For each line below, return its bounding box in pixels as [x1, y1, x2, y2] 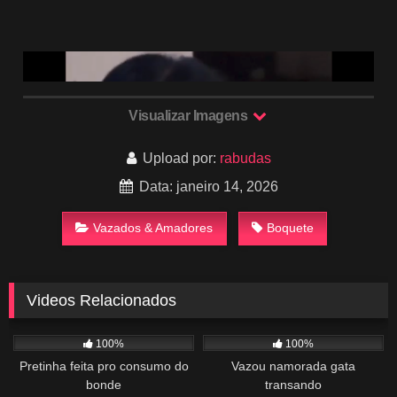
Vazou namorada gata [231, 359, 355, 374]
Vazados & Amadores [93, 221, 214, 236]
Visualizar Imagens [128, 108, 251, 124]
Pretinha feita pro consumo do [19, 359, 189, 374]
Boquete [266, 221, 314, 236]
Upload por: [138, 151, 220, 167]
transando [265, 378, 322, 393]
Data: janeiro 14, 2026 [135, 179, 278, 195]
